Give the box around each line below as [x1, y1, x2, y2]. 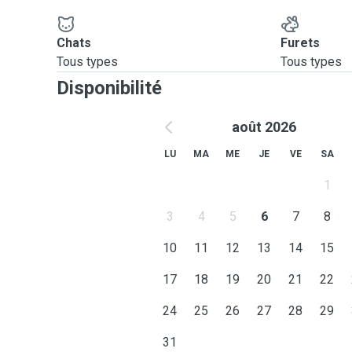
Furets [280, 35, 321, 50]
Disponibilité [57, 77, 162, 99]
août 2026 [232, 119, 296, 135]
